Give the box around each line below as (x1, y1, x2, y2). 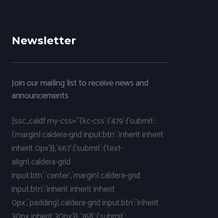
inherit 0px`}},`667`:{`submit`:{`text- (11, 141, 123, 155)
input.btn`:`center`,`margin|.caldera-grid (11, 168, 140, 182)
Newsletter (11, 34, 76, 47)
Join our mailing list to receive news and (11, 75, 148, 91)
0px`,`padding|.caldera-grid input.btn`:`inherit (11, 196, 159, 210)
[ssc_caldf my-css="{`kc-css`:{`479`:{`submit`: (11, 114, 156, 128)
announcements (11, 88, 69, 103)
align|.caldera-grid (11, 155, 71, 169)
